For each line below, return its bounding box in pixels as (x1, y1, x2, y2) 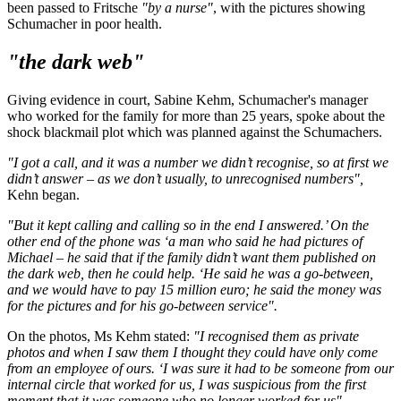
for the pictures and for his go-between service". (7, 298, 281, 314)
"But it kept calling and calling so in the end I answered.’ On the (7, 218, 369, 234)
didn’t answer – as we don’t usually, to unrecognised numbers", (7, 171, 363, 187)
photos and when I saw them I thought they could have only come (7, 345, 378, 361)
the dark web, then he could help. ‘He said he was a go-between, (7, 266, 373, 282)
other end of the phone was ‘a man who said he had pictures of (7, 234, 363, 250)
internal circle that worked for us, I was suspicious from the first (7, 377, 366, 393)
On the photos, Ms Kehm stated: (7, 328, 190, 345)
